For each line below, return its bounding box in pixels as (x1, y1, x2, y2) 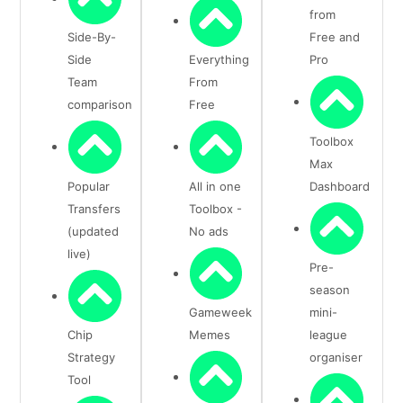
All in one (188, 178, 241, 193)
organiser (309, 350, 363, 365)
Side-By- (67, 30, 117, 45)
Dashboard (309, 178, 371, 193)
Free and (309, 30, 361, 45)
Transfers (67, 201, 121, 216)
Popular (67, 178, 111, 193)
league (309, 327, 348, 343)
